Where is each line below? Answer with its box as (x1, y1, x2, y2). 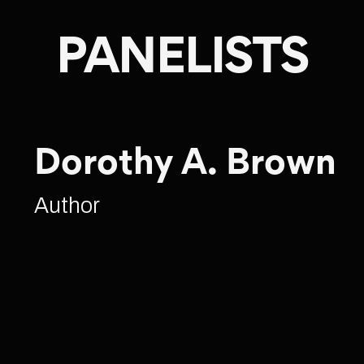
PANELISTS (55, 37, 309, 84)
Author (34, 193, 101, 218)
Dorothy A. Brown (34, 149, 337, 182)
